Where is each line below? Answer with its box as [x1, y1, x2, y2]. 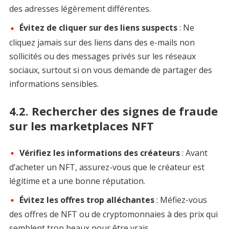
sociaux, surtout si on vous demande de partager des [9, 64, 212, 76]
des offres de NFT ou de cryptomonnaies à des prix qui [9, 209, 218, 220]
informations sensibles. [9, 78, 99, 89]
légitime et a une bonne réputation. [9, 175, 145, 187]
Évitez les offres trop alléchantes [19, 194, 154, 205]
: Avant [179, 147, 208, 158]
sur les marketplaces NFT [9, 118, 154, 133]
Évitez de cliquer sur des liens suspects [19, 22, 177, 34]
